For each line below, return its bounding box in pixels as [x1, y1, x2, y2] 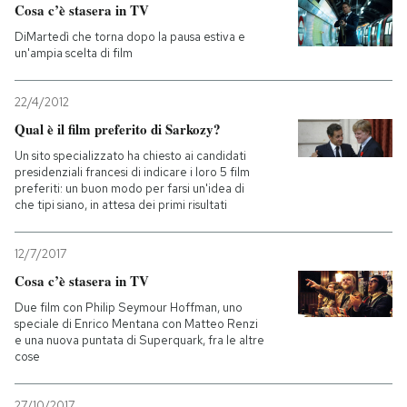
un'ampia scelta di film [15, 45, 133, 61]
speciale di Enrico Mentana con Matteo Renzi [15, 315, 258, 332]
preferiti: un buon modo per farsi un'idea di [15, 180, 244, 196]
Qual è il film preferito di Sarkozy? [15, 118, 221, 139]
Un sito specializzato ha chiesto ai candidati [15, 147, 246, 164]
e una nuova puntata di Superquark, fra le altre [15, 332, 264, 348]
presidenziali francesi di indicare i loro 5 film [15, 164, 250, 180]
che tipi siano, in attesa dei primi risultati [15, 196, 227, 213]
